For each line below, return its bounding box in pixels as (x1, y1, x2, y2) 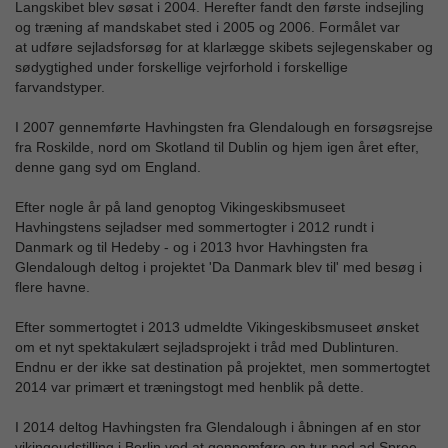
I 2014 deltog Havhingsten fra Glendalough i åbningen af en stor (15, 419, 421, 436)
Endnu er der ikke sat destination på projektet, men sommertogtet (15, 359, 430, 376)
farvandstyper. (15, 79, 105, 96)
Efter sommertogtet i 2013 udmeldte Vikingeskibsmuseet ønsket (15, 319, 419, 336)
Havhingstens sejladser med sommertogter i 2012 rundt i (15, 219, 374, 236)
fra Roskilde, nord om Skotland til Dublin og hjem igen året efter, (15, 139, 419, 156)
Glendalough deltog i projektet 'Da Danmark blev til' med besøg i (15, 259, 422, 276)
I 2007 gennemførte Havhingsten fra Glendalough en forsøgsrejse (15, 119, 433, 136)
